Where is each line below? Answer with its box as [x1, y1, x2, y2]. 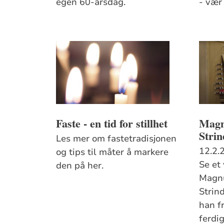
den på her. [56, 159, 104, 171]
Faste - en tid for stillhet [56, 114, 168, 131]
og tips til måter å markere [56, 145, 169, 158]
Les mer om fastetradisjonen [56, 132, 177, 144]
